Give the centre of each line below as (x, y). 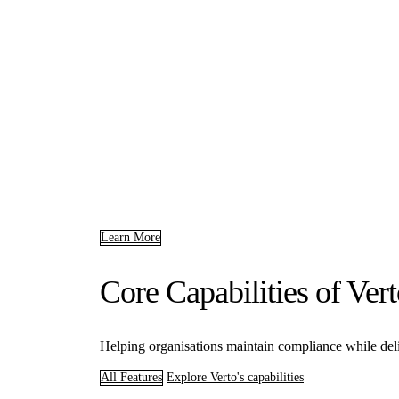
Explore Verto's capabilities (235, 377)
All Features (131, 377)
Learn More (130, 237)
